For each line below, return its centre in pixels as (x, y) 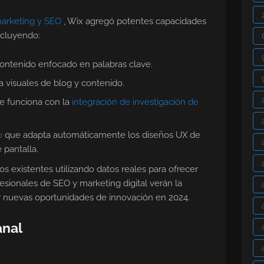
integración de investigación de (135, 102)
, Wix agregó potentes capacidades (135, 22)
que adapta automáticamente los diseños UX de (101, 135)
